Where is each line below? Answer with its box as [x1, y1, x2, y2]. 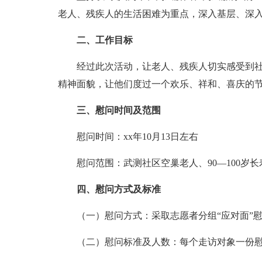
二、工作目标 [76, 35, 133, 45]
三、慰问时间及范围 [76, 105, 161, 115]
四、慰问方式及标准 [76, 184, 161, 194]
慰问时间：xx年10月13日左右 [76, 132, 198, 142]
